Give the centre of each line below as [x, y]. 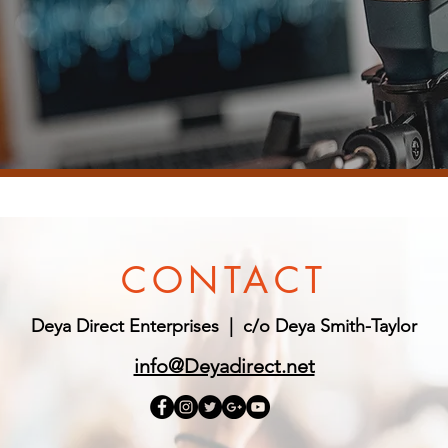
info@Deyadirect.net [224, 366]
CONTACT [224, 280]
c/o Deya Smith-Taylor [330, 326]
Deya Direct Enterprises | [137, 326]
